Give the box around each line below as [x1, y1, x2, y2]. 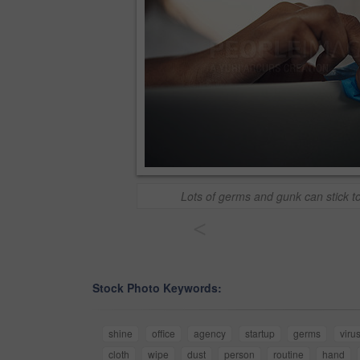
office [151, 326, 175, 341]
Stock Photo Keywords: [92, 280, 222, 297]
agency [194, 326, 226, 341]
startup [244, 326, 275, 341]
